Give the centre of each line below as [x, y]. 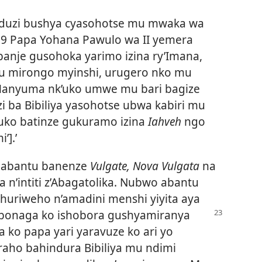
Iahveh [165, 122]
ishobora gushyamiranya [124, 215]
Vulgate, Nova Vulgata [145, 166]
